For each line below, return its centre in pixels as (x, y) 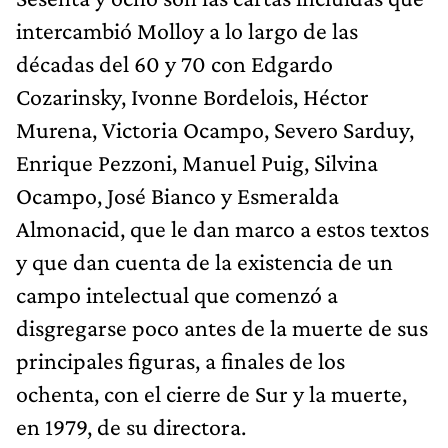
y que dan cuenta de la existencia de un (204, 261)
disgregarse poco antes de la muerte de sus (222, 327)
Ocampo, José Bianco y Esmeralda (177, 195)
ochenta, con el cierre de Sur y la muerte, (211, 393)
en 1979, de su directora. (131, 426)
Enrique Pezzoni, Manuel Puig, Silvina (197, 162)
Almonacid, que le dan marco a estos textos (222, 228)
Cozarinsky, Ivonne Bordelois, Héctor (192, 96)
